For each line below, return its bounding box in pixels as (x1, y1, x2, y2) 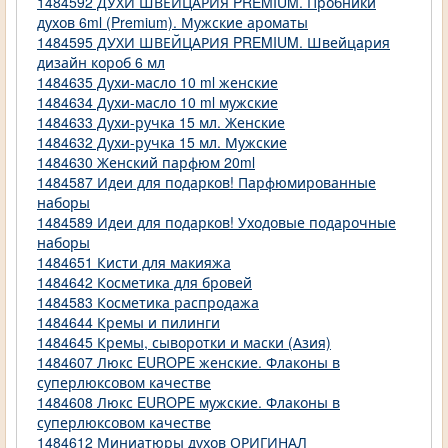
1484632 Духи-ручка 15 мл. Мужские (37, 132, 287, 153)
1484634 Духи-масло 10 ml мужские (37, 92, 278, 113)
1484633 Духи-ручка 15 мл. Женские (37, 112, 285, 133)
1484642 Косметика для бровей (37, 272, 252, 293)
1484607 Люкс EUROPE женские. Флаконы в (37, 352, 340, 373)
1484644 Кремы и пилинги (37, 312, 220, 333)
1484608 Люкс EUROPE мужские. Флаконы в (37, 392, 340, 413)
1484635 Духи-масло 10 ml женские (37, 72, 278, 93)
